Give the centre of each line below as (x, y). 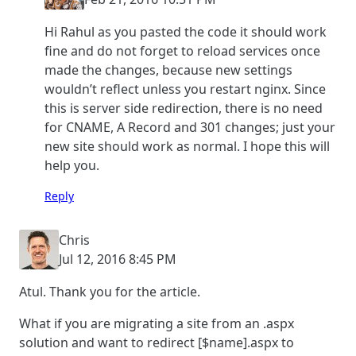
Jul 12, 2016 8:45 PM (118, 259)
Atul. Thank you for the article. (110, 292)
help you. (72, 166)
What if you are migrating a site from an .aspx (157, 324)
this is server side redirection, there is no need (184, 108)
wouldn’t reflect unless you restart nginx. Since (185, 89)
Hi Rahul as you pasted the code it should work (186, 32)
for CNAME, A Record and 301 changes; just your (190, 128)
